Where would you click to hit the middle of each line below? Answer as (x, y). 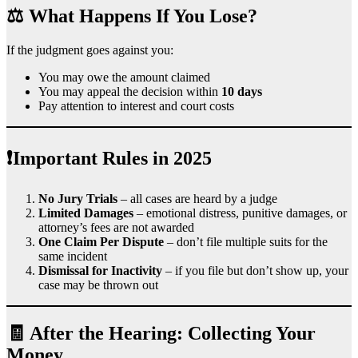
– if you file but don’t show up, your (255, 271)
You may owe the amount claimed (124, 77)
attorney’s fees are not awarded (116, 228)
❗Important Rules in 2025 (109, 158)
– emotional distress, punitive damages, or (240, 213)
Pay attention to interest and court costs (136, 105)
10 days (242, 91)
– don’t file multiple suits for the (246, 242)
